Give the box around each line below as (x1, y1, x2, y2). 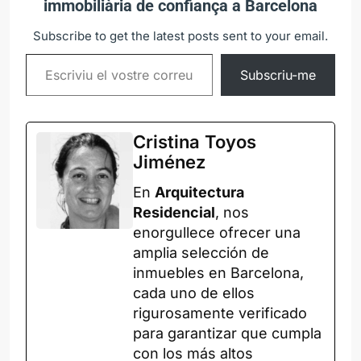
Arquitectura (155, 183, 244, 201)
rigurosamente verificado (133, 304, 307, 322)
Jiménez (133, 151, 205, 172)
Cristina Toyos (133, 131, 256, 152)
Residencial (133, 203, 215, 221)
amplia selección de (133, 243, 269, 261)
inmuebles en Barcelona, (133, 263, 304, 281)
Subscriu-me (240, 66, 316, 83)
